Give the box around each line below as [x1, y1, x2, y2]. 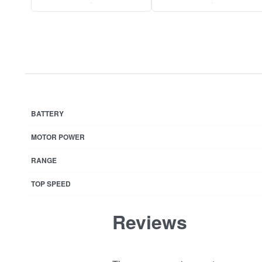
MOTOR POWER [31, 131, 85, 142]
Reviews [112, 208, 187, 235]
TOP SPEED [31, 178, 71, 189]
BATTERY [31, 108, 64, 119]
